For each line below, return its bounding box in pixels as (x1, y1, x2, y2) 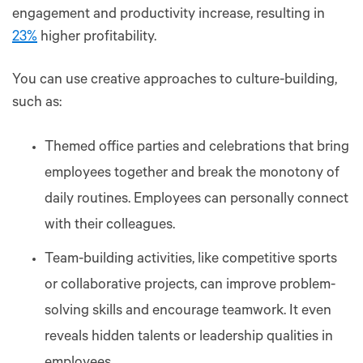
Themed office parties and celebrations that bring (45, 139, 349, 156)
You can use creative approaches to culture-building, (12, 72, 337, 89)
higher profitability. (37, 29, 156, 46)
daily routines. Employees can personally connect (45, 191, 348, 208)
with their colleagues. (45, 217, 175, 234)
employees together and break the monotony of (45, 165, 340, 182)
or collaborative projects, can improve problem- (45, 277, 335, 294)
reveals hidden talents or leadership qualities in (45, 329, 333, 346)
